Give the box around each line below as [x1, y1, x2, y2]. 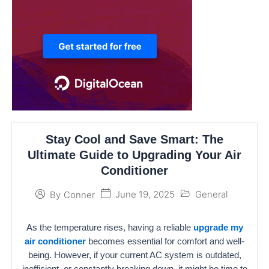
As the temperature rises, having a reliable [26, 222, 193, 232]
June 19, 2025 [115, 189, 175, 201]
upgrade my [193, 222, 243, 232]
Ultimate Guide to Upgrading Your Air [28, 148, 241, 162]
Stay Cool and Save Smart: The [46, 133, 223, 147]
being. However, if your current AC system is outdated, [28, 250, 241, 260]
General [195, 189, 228, 201]
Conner [64, 189, 95, 201]
